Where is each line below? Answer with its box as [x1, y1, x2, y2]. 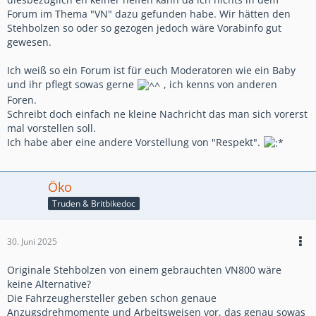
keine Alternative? [7, 276, 91, 291]
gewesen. [7, 35, 51, 49]
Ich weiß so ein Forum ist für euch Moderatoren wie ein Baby [7, 63, 296, 78]
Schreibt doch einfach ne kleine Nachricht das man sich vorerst [7, 107, 308, 121]
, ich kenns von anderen [161, 78, 277, 92]
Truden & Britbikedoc [52, 197, 135, 209]
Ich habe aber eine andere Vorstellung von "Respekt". [7, 135, 263, 149]
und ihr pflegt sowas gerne [7, 78, 137, 92]
